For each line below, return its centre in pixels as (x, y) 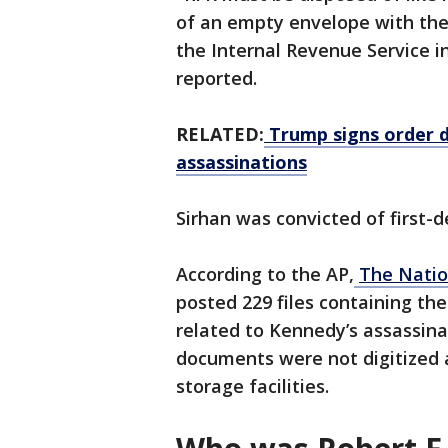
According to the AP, (265, 274)
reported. (219, 78)
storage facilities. (252, 386)
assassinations (241, 162)
